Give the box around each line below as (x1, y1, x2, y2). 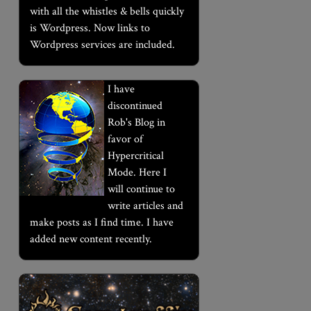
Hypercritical (107, 148, 164, 163)
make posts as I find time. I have (29, 215, 174, 230)
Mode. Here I (107, 165, 167, 180)
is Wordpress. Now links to (29, 21, 150, 35)
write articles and (107, 198, 183, 213)
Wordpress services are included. (29, 37, 175, 52)
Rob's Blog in (107, 115, 165, 130)
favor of (107, 131, 143, 146)
